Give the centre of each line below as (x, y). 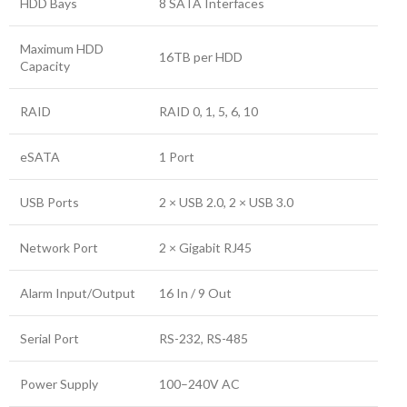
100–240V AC (199, 384)
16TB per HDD (201, 57)
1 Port (177, 157)
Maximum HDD (62, 49)
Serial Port (50, 338)
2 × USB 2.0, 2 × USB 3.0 (226, 202)
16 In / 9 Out (195, 293)
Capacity (45, 66)
